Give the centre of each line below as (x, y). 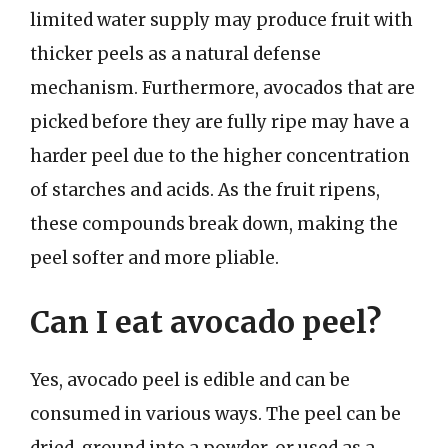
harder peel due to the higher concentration (220, 156)
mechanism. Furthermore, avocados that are (222, 88)
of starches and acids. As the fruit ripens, (205, 190)
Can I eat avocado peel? (205, 321)
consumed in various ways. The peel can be (215, 413)
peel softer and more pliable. (154, 258)
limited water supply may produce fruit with (221, 20)
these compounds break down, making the (214, 224)
